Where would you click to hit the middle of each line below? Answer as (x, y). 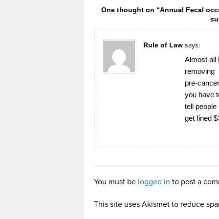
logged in (154, 182)
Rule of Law (163, 45)
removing (200, 71)
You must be (116, 182)
